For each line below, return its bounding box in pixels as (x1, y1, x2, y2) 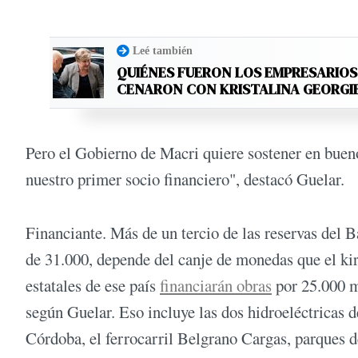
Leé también (133, 44, 193, 58)
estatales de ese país (26, 274, 160, 297)
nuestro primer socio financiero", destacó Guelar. (26, 168, 344, 191)
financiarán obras (160, 274, 272, 297)
